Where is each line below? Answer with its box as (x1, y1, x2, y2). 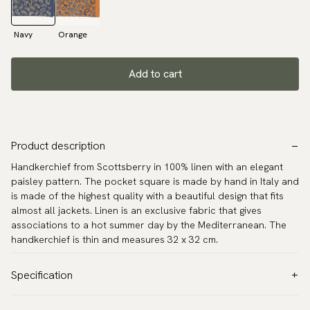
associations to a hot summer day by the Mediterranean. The (11, 219, 286, 232)
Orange (58, 29, 87, 41)
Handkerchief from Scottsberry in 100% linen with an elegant (11, 161, 283, 174)
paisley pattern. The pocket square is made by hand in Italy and (11, 175, 299, 188)
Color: (11, 295, 39, 309)
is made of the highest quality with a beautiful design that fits (11, 190, 284, 203)
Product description (11, 138, 105, 154)
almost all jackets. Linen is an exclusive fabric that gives (11, 204, 262, 217)
